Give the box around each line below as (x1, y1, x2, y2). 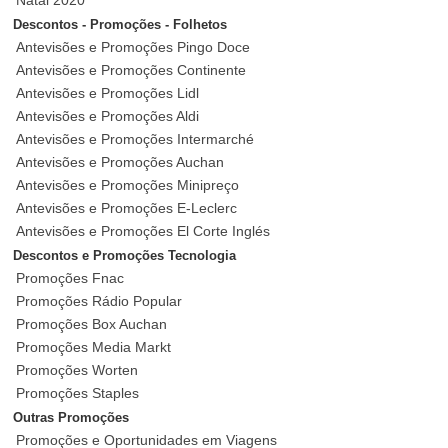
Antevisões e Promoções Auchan (16, 154, 225, 171)
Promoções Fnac (16, 270, 125, 287)
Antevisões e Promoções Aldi (16, 108, 200, 125)
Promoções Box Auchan (16, 316, 168, 333)
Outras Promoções (13, 411, 130, 426)
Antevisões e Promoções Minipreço (16, 177, 240, 194)
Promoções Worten (16, 362, 139, 379)
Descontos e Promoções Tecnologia (13, 249, 237, 264)
